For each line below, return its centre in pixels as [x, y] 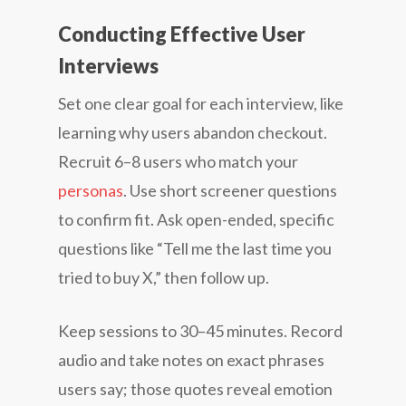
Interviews [108, 65]
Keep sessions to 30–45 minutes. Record [200, 330]
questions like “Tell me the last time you [195, 248]
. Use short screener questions [230, 190]
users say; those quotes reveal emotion [195, 388]
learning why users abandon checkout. [193, 132]
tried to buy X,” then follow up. [164, 277]
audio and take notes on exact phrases [191, 359]
